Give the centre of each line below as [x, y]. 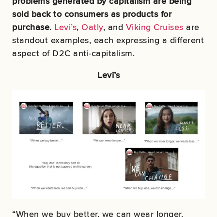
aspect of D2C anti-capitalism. [73, 53]
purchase [31, 27]
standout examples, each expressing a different [108, 40]
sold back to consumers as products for [92, 14]
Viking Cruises [155, 27]
